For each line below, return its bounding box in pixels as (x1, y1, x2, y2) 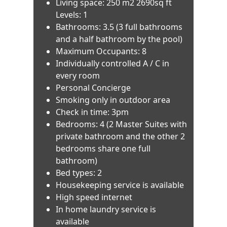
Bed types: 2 (56, 167, 102, 178)
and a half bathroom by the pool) (56, 33, 183, 45)
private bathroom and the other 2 (56, 130, 185, 142)
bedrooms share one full (56, 142, 151, 154)
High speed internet (56, 191, 133, 203)
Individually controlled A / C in (56, 57, 170, 69)
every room (56, 69, 100, 81)
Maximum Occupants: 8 (56, 45, 147, 57)
